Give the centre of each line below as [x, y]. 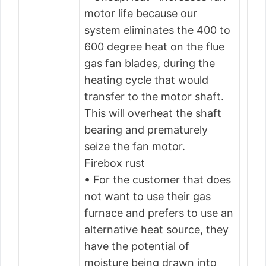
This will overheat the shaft [153, 113]
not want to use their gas [148, 196]
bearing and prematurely [146, 130]
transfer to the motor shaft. [154, 96]
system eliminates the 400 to [157, 30]
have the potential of [137, 246]
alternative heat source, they [156, 229]
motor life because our [141, 13]
